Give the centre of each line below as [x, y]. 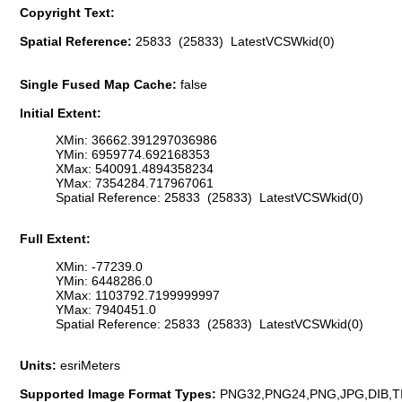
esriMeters [90, 366]
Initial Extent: [61, 113]
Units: [40, 366]
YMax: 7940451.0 [106, 309]
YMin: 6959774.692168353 [133, 155]
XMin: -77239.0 [99, 266]
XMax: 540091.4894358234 [135, 169]
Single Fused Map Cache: [100, 84]
